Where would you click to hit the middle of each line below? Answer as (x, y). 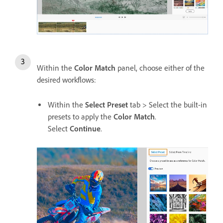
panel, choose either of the (160, 68)
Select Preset (107, 105)
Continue (85, 129)
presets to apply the (81, 117)
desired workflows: (67, 80)
